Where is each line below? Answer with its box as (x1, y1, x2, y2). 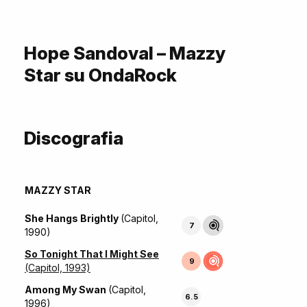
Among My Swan (25, 284, 108, 296)
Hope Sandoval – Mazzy (24, 42, 225, 64)
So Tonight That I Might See (25, 248, 159, 260)
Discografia (24, 127, 123, 149)
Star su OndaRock (24, 64, 177, 86)
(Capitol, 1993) (25, 262, 90, 274)
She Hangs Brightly (25, 212, 121, 225)
